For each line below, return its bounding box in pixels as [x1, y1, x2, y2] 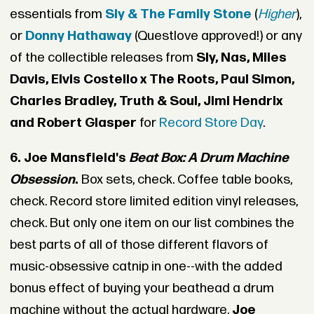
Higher [257, 6, 296, 23]
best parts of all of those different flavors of [9, 237, 268, 254]
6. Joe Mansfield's [9, 150, 129, 167]
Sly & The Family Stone [104, 6, 252, 23]
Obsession [9, 172, 75, 189]
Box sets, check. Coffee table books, [78, 172, 292, 189]
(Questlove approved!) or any [134, 28, 302, 45]
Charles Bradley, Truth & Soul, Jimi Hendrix [9, 93, 282, 110]
